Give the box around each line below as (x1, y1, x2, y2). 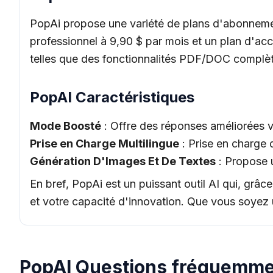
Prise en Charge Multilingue (30, 137, 179, 150)
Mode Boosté (30, 119, 101, 132)
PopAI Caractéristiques (30, 88, 194, 106)
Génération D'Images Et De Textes (30, 155, 216, 168)
